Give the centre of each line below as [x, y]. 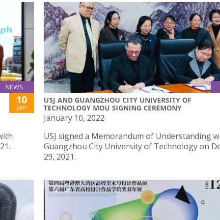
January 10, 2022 [74, 118]
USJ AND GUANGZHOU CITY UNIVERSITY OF [118, 100]
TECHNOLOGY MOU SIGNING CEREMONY [113, 108]
